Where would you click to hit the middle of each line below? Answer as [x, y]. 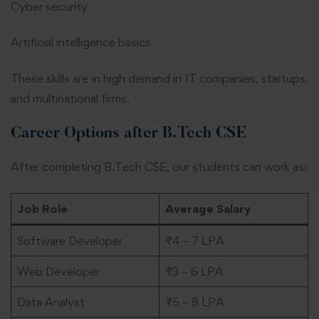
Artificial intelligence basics [81, 42]
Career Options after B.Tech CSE [129, 134]
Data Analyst [51, 302]
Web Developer [58, 271]
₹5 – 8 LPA [194, 302]
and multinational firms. [70, 98]
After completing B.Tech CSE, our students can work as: [159, 167]
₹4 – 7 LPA [194, 240]
